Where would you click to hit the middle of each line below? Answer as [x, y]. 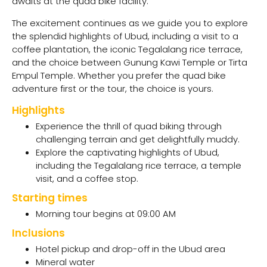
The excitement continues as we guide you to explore [130, 23]
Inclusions [38, 233]
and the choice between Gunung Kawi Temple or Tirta [130, 62]
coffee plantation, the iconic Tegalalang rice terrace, [127, 49]
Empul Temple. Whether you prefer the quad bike [119, 75]
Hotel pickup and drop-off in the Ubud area [131, 249]
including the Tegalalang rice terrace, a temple [139, 166]
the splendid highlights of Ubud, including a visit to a [125, 36]
